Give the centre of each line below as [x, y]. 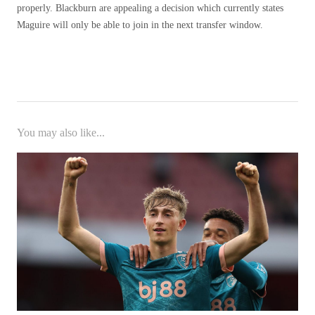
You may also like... [61, 132]
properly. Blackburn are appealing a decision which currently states [150, 8]
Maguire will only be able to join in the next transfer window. [140, 25]
